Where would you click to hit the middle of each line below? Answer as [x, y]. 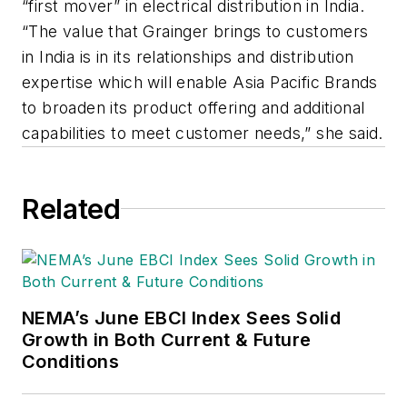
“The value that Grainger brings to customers [195, 31]
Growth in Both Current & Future [167, 339]
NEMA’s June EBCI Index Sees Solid [182, 318]
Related [71, 208]
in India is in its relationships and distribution [188, 56]
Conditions [70, 361]
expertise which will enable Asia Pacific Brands [200, 82]
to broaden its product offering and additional [194, 107]
